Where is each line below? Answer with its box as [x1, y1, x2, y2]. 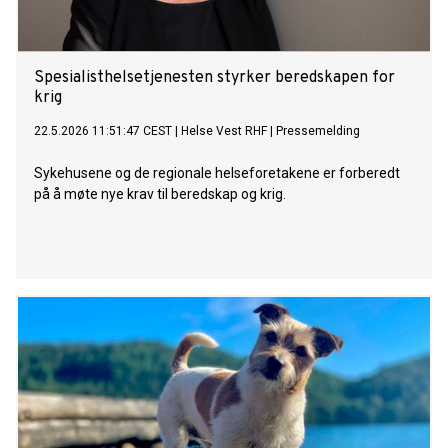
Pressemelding [276, 124, 360, 139]
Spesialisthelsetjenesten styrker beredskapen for [34, 68, 395, 89]
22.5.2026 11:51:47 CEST [34, 124, 172, 139]
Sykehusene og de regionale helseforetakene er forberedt [34, 165, 400, 182]
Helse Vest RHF [181, 124, 267, 139]
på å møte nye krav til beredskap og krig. [34, 186, 286, 203]
